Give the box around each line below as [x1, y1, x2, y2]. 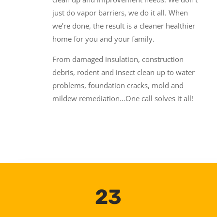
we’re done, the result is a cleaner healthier [52, 21, 195, 31]
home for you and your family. [52, 34, 155, 44]
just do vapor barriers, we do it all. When [52, 8, 188, 18]
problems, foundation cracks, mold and [52, 80, 184, 91]
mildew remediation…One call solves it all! [52, 93, 193, 104]
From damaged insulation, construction [52, 54, 184, 64]
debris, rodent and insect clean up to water [52, 67, 195, 77]
